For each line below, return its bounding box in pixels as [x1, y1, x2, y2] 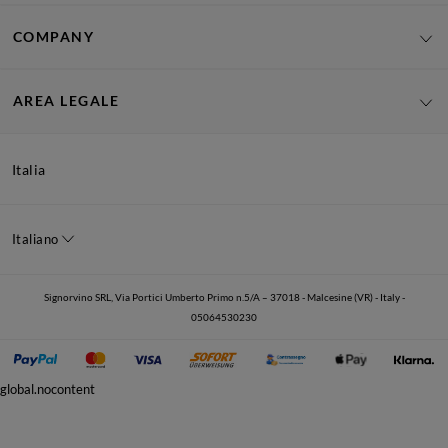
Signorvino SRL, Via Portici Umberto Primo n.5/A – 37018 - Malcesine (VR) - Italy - [43, 290, 405, 303]
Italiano [12, 230, 59, 247]
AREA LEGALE [13, 92, 120, 110]
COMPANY [13, 27, 95, 45]
